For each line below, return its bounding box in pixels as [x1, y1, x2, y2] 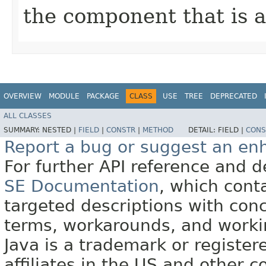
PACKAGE [87, 91, 119, 100]
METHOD [142, 126, 173, 135]
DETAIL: [188, 126, 218, 135]
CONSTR [106, 126, 135, 135]
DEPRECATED [210, 91, 257, 100]
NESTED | [42, 126, 78, 135]
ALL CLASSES [4, 112, 52, 121]
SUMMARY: [4, 126, 42, 135]
